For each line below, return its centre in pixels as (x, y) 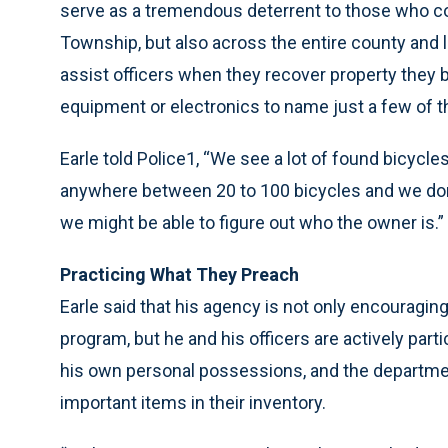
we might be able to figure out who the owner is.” (252, 222)
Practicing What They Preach (179, 274)
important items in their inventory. (193, 402)
